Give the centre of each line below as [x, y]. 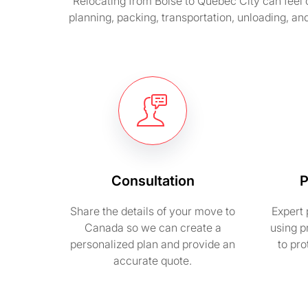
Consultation [153, 181]
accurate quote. [153, 261]
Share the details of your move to [153, 211]
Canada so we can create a [153, 228]
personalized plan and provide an [153, 244]
